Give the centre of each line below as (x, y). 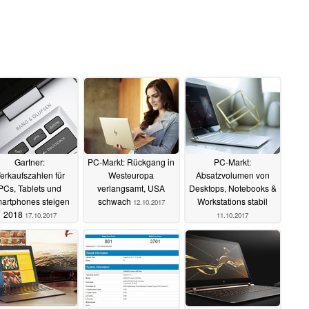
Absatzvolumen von (232, 175)
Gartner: (30, 162)
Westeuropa (131, 175)
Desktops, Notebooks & (232, 188)
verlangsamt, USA (131, 188)
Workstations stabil (232, 201)
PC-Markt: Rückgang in (131, 162)
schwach (115, 201)
